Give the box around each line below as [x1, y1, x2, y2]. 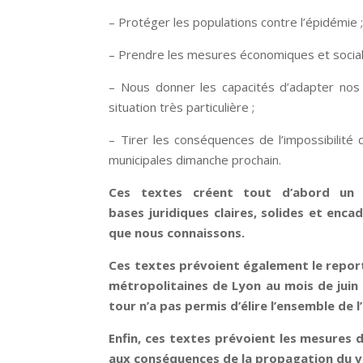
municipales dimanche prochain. [109, 151, 282, 168]
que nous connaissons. [109, 224, 246, 241]
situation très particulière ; [109, 98, 255, 115]
